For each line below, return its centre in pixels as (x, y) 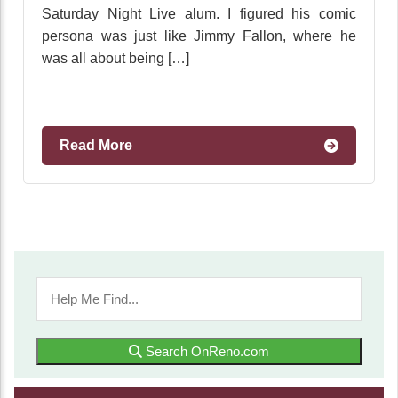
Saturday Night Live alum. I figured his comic (199, 14)
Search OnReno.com (206, 351)
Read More (96, 145)
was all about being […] (115, 58)
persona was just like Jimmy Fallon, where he (199, 36)
